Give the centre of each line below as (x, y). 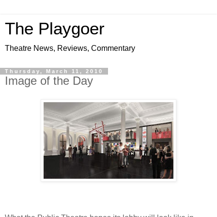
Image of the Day (49, 81)
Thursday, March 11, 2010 (54, 71)
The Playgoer (55, 29)
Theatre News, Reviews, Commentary (70, 48)
